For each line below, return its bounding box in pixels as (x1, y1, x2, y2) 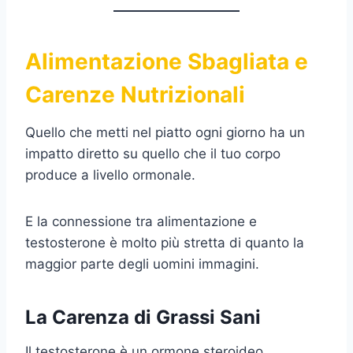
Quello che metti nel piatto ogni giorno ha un (25, 124, 305, 140)
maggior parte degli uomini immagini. (25, 255, 259, 272)
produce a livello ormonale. (25, 166, 195, 183)
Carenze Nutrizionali (25, 80, 245, 108)
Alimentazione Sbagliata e (25, 47, 308, 75)
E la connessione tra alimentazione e (25, 213, 257, 229)
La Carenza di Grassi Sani (25, 305, 261, 329)
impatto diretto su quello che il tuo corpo (25, 145, 281, 162)
